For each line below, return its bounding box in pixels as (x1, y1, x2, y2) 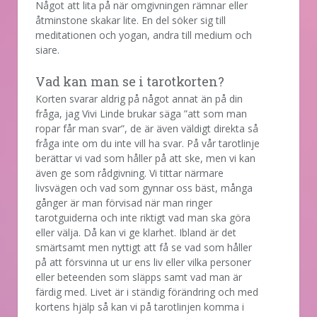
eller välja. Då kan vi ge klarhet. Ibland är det (35, 225, 236, 239)
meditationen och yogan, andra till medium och (35, 28, 252, 42)
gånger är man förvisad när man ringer (35, 195, 212, 209)
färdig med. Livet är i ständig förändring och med (35, 284, 258, 299)
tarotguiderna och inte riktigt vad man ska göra (35, 210, 250, 224)
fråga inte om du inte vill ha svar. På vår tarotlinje (35, 136, 260, 150)
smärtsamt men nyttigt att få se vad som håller (35, 240, 252, 254)
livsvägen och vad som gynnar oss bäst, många (35, 180, 253, 195)
